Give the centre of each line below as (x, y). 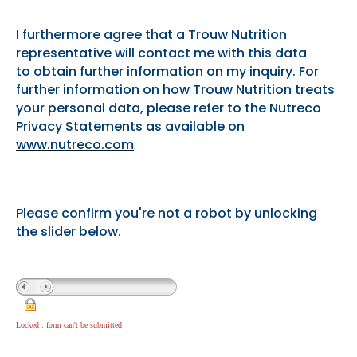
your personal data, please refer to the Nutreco (169, 108)
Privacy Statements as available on (130, 126)
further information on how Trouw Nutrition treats (175, 89)
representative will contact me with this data (161, 53)
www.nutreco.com (75, 144)
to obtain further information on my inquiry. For (167, 71)
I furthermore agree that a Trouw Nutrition (151, 34)
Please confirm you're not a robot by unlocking (167, 213)
